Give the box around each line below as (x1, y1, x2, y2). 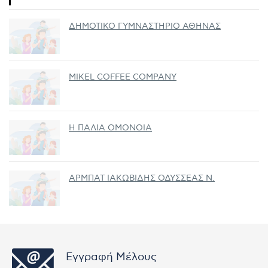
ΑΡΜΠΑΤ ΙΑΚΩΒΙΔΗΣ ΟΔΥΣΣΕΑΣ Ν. (69, 173, 215, 184)
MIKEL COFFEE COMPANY (69, 71, 176, 82)
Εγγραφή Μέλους (66, 250, 157, 263)
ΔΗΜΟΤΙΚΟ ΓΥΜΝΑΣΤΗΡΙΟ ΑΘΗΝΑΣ (69, 21, 221, 32)
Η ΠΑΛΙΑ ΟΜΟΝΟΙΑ (69, 122, 152, 133)
